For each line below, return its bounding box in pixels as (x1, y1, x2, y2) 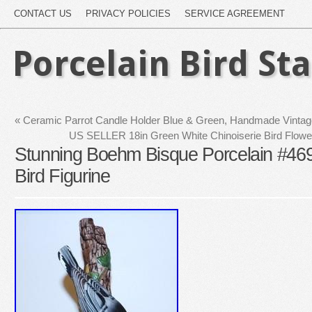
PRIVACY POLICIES (86, 8, 171, 19)
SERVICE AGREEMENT (185, 8, 285, 19)
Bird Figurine (15, 166, 110, 187)
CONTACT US (14, 8, 72, 19)
